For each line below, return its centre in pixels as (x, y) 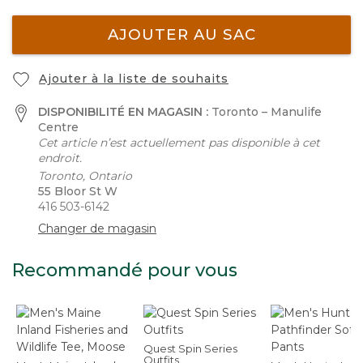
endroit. (60, 158)
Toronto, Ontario (85, 176)
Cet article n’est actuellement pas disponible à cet (179, 143)
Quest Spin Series (190, 348)
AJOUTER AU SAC (181, 35)
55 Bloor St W (78, 191)
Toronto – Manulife (267, 112)
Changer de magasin (97, 228)
